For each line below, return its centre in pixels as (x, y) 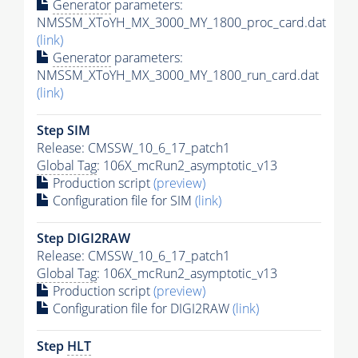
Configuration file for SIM (122, 200)
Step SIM (64, 130)
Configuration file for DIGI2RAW (141, 308)
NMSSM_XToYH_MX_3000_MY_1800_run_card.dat (178, 75)
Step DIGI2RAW (84, 238)
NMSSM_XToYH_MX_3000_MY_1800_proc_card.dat (181, 22)
